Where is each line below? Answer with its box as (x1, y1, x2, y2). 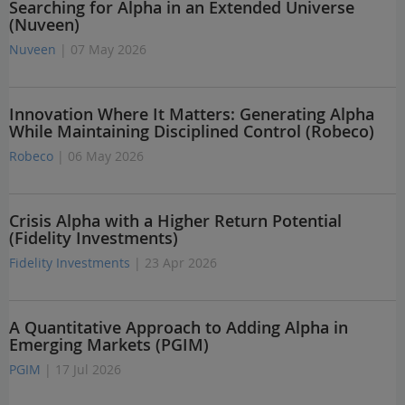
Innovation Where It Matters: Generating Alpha (9, 103, 374, 125)
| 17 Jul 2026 (44, 361, 121, 378)
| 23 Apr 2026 (134, 254, 217, 271)
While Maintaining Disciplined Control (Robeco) (9, 120, 374, 142)
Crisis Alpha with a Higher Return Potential (9, 210, 342, 231)
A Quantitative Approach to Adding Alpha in (9, 316, 348, 338)
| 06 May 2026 (57, 147, 144, 165)
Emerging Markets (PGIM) (9, 334, 209, 355)
